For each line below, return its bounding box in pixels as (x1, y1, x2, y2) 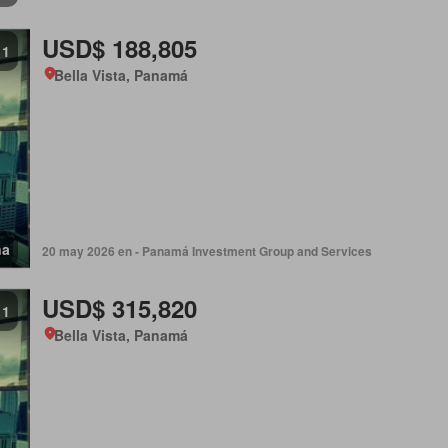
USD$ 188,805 (41, 31, 197, 65)
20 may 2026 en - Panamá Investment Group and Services (41, 242, 372, 260)
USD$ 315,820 (41, 291, 197, 325)
